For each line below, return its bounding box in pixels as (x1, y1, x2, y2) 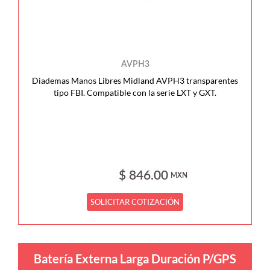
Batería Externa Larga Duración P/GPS (34, 251, 236, 266)
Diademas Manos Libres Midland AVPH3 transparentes (32, 75, 238, 86)
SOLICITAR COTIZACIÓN (90, 197, 180, 207)
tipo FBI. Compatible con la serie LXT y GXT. (54, 87, 216, 98)
